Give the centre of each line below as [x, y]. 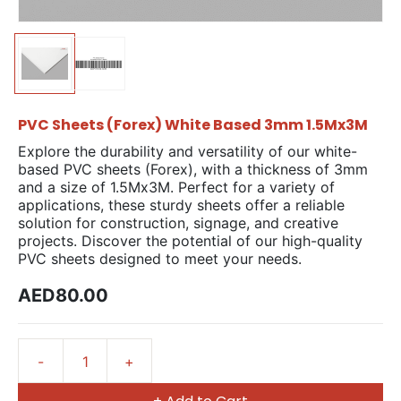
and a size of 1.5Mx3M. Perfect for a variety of [176, 187]
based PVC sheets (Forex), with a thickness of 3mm [193, 169]
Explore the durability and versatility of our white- [188, 151]
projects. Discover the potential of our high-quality [190, 241]
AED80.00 [63, 295]
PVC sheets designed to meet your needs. [160, 259]
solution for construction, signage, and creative [178, 223]
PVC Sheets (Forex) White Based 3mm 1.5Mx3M [193, 125]
